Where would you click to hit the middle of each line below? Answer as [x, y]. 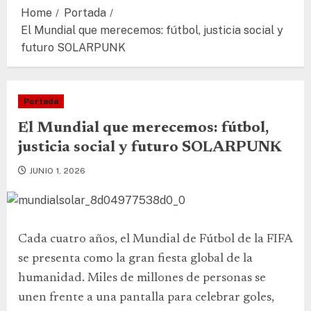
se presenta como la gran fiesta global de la [135, 259]
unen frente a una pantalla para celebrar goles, [146, 298]
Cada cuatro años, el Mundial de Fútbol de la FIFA [155, 239]
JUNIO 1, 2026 [57, 171]
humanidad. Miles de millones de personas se [142, 278]
